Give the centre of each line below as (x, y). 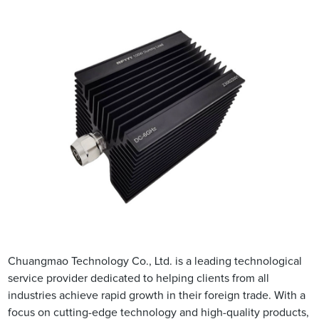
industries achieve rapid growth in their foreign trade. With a (157, 296)
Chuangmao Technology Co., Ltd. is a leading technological (155, 262)
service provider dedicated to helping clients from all (139, 279)
